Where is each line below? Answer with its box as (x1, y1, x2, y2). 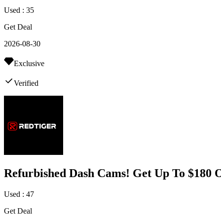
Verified (14, 78, 38, 87)
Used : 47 (4, 189, 34, 198)
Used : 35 (4, 5, 34, 14)
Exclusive (14, 59, 44, 68)
